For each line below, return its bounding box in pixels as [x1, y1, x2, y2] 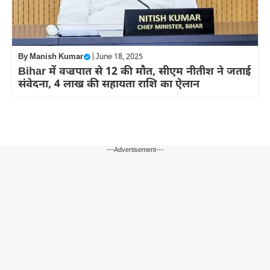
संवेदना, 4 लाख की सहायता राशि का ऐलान [18, 77, 199, 92]
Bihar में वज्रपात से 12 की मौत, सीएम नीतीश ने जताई [18, 64, 251, 79]
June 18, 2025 [95, 51, 143, 62]
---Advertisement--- [107, 145, 163, 154]
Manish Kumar [30, 51, 83, 62]
